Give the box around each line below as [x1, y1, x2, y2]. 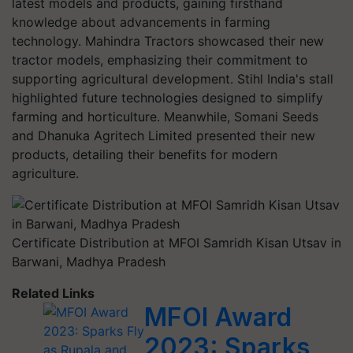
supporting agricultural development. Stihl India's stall [12, 71, 333, 87]
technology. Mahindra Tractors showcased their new [12, 33, 324, 49]
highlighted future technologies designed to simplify [12, 90, 323, 106]
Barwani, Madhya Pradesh [12, 254, 165, 269]
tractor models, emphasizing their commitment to [12, 52, 308, 68]
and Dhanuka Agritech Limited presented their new [12, 128, 315, 143]
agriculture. [12, 165, 79, 181]
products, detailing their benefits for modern [12, 147, 277, 162]
